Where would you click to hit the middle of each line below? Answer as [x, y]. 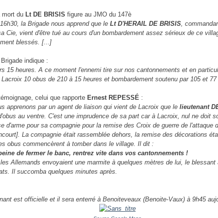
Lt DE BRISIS [45, 14]
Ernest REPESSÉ [113, 98]
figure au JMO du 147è [99, 14]
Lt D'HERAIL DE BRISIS [146, 24]
